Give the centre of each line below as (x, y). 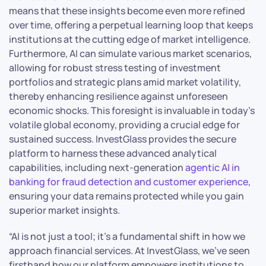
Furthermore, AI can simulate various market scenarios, (130, 53)
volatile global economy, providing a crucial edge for (124, 124)
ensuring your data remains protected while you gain (126, 196)
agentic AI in (213, 167)
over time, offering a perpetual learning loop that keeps (131, 25)
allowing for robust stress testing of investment (115, 67)
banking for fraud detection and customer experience (129, 181)
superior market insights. (64, 210)
